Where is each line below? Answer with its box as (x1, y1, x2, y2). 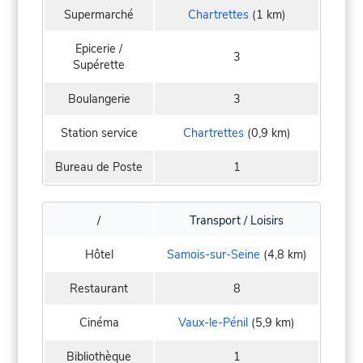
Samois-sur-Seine (166, 246, 260, 263)
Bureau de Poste (55, 158, 143, 175)
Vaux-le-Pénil (178, 314, 248, 331)
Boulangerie (67, 90, 130, 107)
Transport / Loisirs (190, 211, 284, 228)
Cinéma (79, 314, 119, 331)
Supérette (73, 56, 125, 73)
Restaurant (70, 280, 128, 297)
